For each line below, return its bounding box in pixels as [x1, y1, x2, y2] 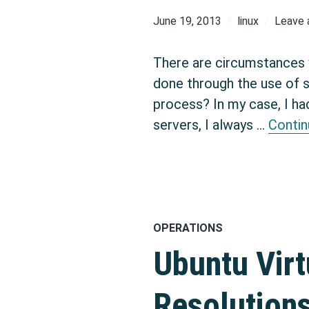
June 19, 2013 [153, 14, 221, 28]
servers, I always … [153, 117, 268, 133]
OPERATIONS [153, 221, 223, 235]
